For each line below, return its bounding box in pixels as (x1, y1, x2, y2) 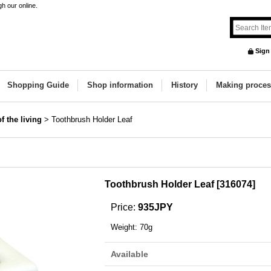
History (171, 80, 198, 90)
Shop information (87, 80, 153, 90)
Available (111, 249, 148, 259)
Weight (111, 223, 135, 232)
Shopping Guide (7, 80, 69, 90)
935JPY (138, 202, 173, 212)
